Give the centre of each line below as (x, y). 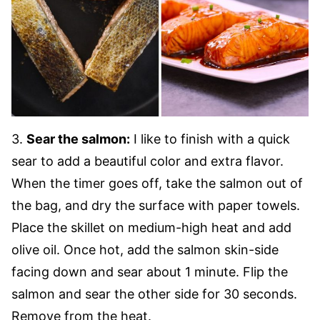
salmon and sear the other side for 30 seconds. (154, 294)
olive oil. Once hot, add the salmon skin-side (145, 250)
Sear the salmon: (78, 139)
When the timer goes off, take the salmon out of (157, 183)
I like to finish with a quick (210, 139)
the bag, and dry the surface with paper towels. (156, 205)
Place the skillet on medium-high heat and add (151, 227)
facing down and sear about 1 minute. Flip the (150, 272)
